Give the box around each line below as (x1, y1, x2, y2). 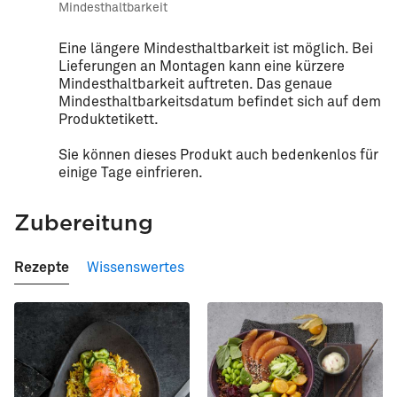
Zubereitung (14, 208, 153, 236)
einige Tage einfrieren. (58, 165, 203, 180)
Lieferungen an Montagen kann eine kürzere (58, 58, 345, 74)
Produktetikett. (58, 112, 159, 127)
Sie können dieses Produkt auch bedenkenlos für (58, 147, 378, 162)
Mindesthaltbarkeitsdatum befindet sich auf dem (58, 94, 381, 109)
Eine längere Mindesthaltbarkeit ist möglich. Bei (58, 41, 373, 56)
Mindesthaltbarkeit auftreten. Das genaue (58, 76, 332, 91)
